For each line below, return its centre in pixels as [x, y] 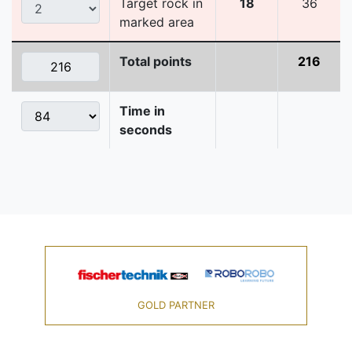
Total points [156, 62]
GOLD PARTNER [176, 305]
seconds [146, 130]
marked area [157, 22]
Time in [142, 111]
